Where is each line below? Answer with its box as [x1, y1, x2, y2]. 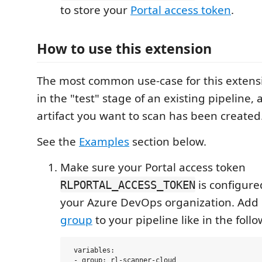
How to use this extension [37, 39, 212, 58]
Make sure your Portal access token [60, 159, 246, 175]
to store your [60, 2, 130, 18]
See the [37, 133, 79, 149]
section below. [129, 133, 206, 149]
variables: [70, 246, 115, 255]
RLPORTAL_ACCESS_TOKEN [60, 178, 195, 191]
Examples [79, 133, 129, 149]
